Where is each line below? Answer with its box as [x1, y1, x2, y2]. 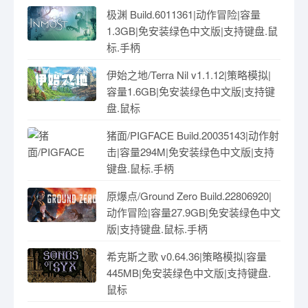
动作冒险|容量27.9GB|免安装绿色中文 [107, 205, 280, 219]
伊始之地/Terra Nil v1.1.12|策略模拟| [107, 67, 271, 82]
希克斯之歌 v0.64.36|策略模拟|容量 [107, 249, 267, 263]
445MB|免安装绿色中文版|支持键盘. [107, 265, 271, 280]
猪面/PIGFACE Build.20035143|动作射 [107, 128, 279, 142]
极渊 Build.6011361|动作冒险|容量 [107, 7, 261, 21]
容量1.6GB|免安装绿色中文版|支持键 [107, 84, 275, 98]
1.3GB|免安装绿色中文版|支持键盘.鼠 [107, 23, 278, 38]
